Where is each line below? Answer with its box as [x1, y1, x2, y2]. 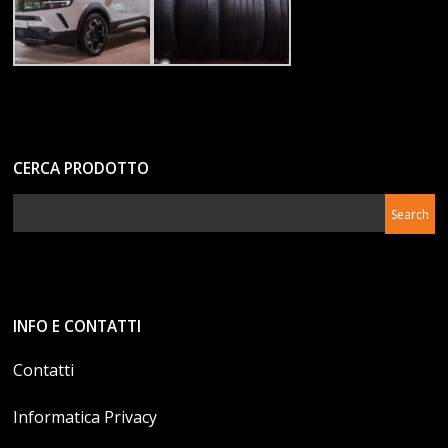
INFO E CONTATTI [13, 316, 142, 338]
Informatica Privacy [13, 406, 158, 429]
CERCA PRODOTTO [13, 158, 150, 180]
